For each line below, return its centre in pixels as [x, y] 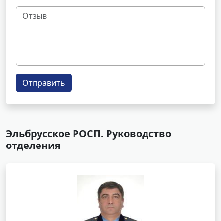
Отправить [44, 83]
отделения [33, 145]
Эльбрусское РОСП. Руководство [89, 133]
